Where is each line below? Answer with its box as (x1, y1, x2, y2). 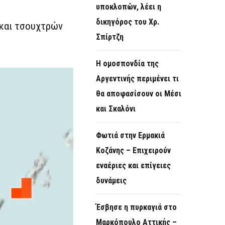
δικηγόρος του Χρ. (96, 17, 159, 27)
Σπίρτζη (96, 32, 124, 42)
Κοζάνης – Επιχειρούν (96, 146, 171, 156)
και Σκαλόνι (96, 104, 138, 114)
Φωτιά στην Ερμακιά (96, 131, 165, 141)
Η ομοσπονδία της (96, 59, 159, 69)
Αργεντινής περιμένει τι (96, 74, 179, 84)
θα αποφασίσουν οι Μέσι (96, 89, 181, 99)
